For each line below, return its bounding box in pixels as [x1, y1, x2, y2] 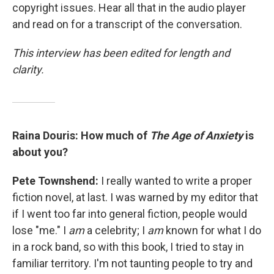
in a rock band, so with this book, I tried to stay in [12, 240, 244, 254]
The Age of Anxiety [150, 129, 243, 143]
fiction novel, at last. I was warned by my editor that [12, 191, 258, 204]
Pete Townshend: [12, 174, 98, 188]
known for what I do [163, 224, 261, 237]
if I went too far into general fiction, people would [12, 207, 247, 221]
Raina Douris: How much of [12, 129, 150, 143]
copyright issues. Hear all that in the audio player [12, 1, 246, 15]
